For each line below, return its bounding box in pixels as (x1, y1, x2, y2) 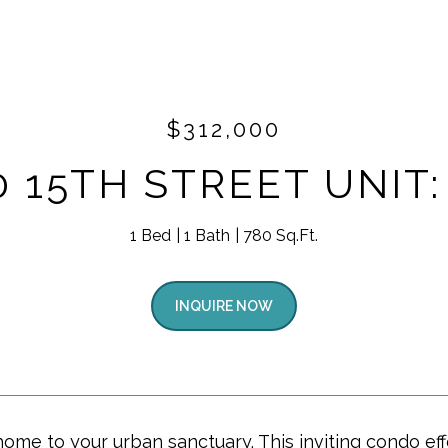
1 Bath (184, 226, 230, 245)
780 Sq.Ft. (243, 226, 318, 245)
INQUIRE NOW (175, 298, 273, 314)
